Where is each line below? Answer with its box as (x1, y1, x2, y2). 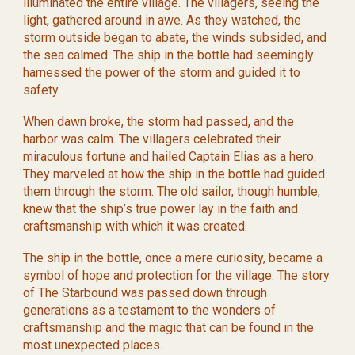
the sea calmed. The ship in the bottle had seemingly (23, 48, 315, 63)
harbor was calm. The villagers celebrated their (23, 132, 281, 147)
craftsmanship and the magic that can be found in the (23, 320, 315, 335)
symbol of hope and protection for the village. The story (23, 268, 330, 283)
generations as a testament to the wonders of (23, 303, 277, 318)
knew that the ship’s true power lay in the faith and (23, 201, 299, 216)
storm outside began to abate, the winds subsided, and (23, 30, 327, 45)
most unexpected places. (23, 338, 163, 353)
